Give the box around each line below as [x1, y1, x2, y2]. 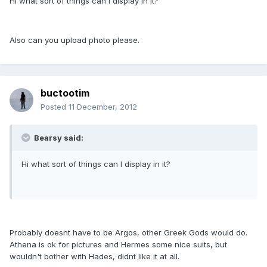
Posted [41, 102, 69, 112]
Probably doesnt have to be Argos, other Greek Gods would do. [10, 228, 247, 238]
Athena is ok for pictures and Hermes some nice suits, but [10, 240, 227, 250]
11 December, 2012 [69, 102, 137, 112]
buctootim [41, 87, 89, 100]
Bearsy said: [32, 133, 83, 143]
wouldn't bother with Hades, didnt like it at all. [10, 252, 179, 262]
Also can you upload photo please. [10, 35, 139, 45]
